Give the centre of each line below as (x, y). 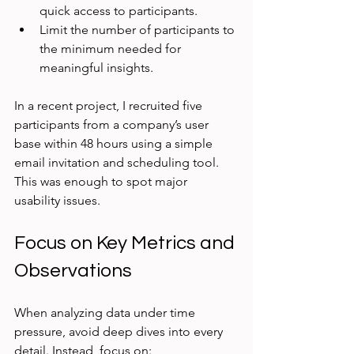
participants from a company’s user (113, 125)
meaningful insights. (96, 68)
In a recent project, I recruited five (110, 106)
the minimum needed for (112, 49)
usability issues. (57, 201)
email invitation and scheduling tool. (118, 163)
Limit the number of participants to (139, 30)
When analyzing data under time (106, 313)
